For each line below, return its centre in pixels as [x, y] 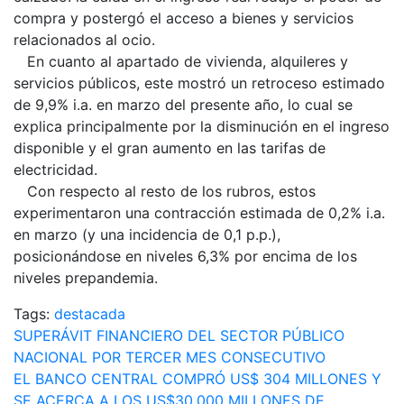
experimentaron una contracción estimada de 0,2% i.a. [199, 212]
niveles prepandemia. [86, 277]
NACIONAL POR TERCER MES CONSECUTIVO [170, 357]
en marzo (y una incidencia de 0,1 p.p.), [147, 234]
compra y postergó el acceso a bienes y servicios [184, 18]
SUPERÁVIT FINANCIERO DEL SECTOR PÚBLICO [179, 335]
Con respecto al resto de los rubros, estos [165, 191]
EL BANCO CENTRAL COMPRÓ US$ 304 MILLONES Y [197, 378]
